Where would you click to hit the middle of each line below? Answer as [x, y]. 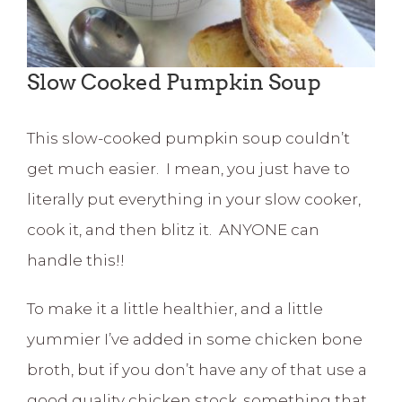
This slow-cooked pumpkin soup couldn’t [188, 138]
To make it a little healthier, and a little [175, 308]
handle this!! [76, 260]
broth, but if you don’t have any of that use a [197, 369]
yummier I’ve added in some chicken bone [195, 339]
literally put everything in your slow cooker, [194, 199]
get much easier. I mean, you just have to [188, 168]
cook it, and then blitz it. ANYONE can [173, 229]
